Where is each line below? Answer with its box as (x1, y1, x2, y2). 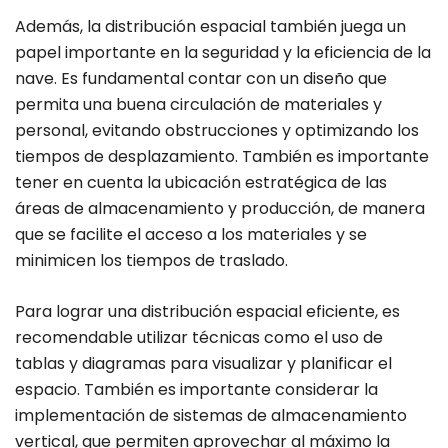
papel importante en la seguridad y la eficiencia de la (15, 41, 431, 65)
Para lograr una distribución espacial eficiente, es (15, 300, 400, 324)
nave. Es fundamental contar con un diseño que (15, 67, 387, 91)
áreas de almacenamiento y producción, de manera (15, 197, 425, 221)
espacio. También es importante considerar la (15, 378, 378, 402)
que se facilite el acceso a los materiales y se (15, 223, 367, 247)
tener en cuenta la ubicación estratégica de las (15, 171, 387, 195)
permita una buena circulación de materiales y (15, 93, 382, 117)
